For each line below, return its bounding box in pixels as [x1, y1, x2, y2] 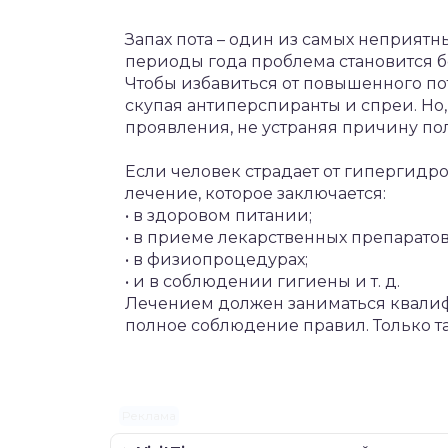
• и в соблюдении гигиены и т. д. [125, 272, 400, 292]
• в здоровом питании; [125, 206, 312, 226]
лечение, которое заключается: [125, 184, 386, 204]
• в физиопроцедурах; [125, 250, 308, 270]
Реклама [121, 407, 176, 423]
